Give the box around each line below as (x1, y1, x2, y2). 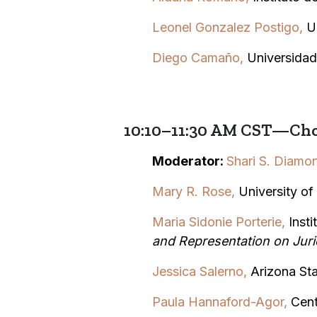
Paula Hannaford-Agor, (151, 294, 291, 309)
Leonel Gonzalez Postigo (151, 19, 299, 35)
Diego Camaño (151, 50, 240, 65)
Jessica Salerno (151, 263, 243, 279)
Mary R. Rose (151, 183, 231, 199)
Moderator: (151, 153, 226, 168)
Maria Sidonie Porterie (151, 214, 282, 229)
